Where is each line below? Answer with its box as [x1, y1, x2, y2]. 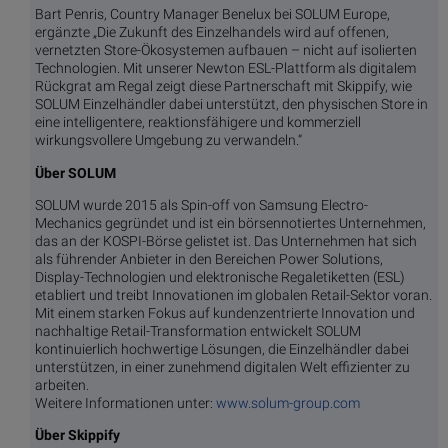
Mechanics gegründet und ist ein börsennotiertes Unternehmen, [35, 214, 426, 231]
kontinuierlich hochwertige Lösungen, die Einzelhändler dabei [35, 340, 409, 357]
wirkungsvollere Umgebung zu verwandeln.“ [35, 132, 302, 149]
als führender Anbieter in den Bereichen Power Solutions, [35, 250, 383, 267]
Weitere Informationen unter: [35, 394, 216, 411]
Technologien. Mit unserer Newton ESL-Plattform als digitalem [35, 60, 416, 77]
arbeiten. [35, 376, 89, 393]
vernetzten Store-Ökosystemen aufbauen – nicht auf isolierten [35, 42, 417, 59]
